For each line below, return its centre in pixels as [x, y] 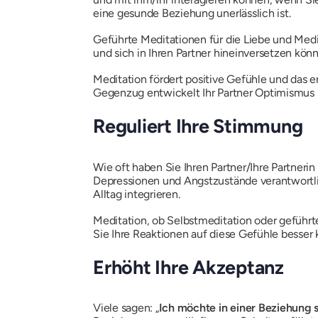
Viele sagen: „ [126, 307]
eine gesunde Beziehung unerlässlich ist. [192, 13]
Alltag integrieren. [137, 194]
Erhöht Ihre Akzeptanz [188, 267]
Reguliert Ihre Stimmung [198, 126]
